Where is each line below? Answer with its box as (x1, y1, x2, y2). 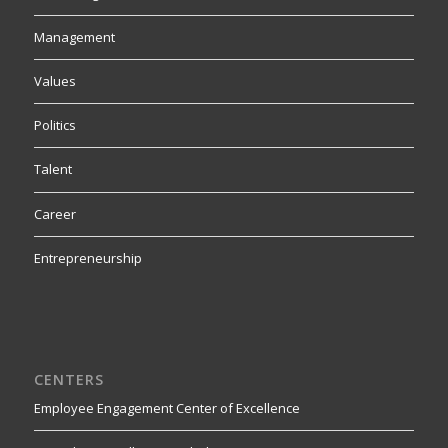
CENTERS (33, 369, 104, 389)
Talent (33, 160, 72, 179)
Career (33, 204, 76, 223)
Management (33, 28, 115, 47)
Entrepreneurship (33, 248, 142, 267)
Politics (33, 116, 76, 135)
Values (33, 72, 76, 91)
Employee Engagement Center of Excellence (33, 398, 300, 417)
